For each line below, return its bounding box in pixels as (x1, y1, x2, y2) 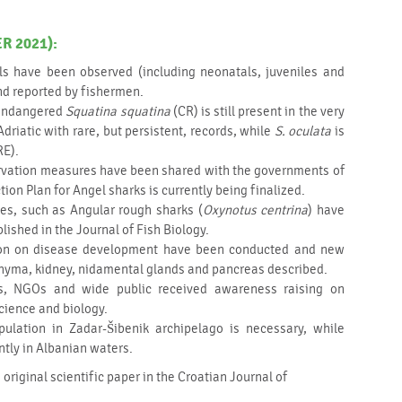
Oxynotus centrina (202, 203, 309, 219)
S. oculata (274, 124, 332, 140)
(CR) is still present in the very (170, 104, 345, 120)
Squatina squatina (66, 104, 170, 120)
